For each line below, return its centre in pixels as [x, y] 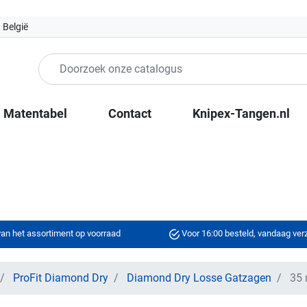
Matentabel [35, 113]
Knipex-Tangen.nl [241, 113]
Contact [130, 113]
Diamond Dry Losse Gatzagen [199, 278]
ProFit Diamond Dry [61, 278]
